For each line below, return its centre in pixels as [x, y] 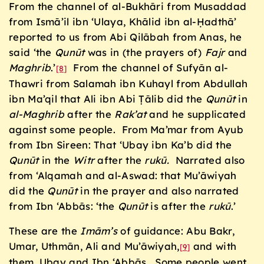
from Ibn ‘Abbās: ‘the [63, 206]
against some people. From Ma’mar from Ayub [126, 129]
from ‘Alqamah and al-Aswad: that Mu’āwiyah [123, 175]
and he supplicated [196, 114]
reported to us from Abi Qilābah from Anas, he [126, 37]
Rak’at [131, 114]
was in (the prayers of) [145, 52]
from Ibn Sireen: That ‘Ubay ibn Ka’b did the [121, 144]
